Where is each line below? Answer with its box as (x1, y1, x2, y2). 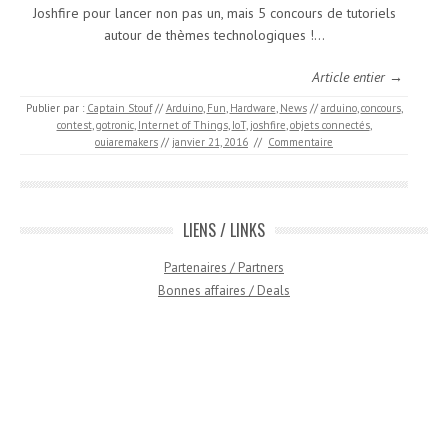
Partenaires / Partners (164, 259, 284, 277)
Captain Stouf (86, 101, 152, 116)
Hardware (229, 101, 276, 116)
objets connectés (289, 118, 370, 133)
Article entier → (312, 68, 403, 87)
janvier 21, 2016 (172, 135, 248, 150)
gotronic (95, 118, 134, 133)
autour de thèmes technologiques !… (103, 26, 325, 45)
